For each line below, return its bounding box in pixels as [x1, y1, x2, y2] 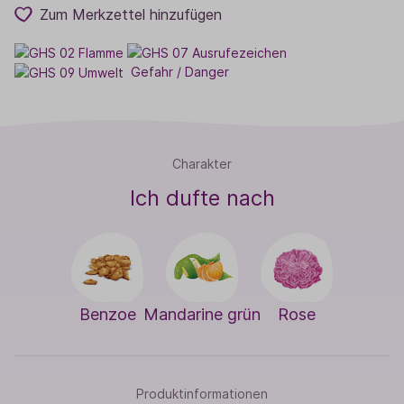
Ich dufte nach [129, 184, 275, 211]
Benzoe [78, 304, 136, 324]
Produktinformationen [136, 385, 268, 401]
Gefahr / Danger [131, 63, 229, 79]
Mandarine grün [143, 304, 261, 324]
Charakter [172, 155, 232, 171]
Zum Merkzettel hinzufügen [40, 5, 222, 23]
